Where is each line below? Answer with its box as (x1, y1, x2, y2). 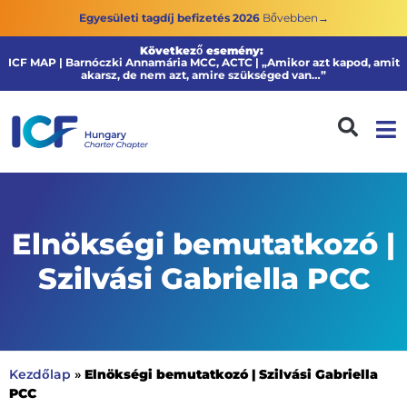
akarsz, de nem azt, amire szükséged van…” (81, 68, 326, 82)
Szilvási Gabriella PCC (37, 261, 370, 296)
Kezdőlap (9, 367, 71, 382)
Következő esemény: (140, 44, 263, 57)
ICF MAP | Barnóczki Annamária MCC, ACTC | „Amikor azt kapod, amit (7, 55, 400, 69)
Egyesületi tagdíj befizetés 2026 (78, 11, 260, 25)
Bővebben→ (262, 11, 329, 25)
